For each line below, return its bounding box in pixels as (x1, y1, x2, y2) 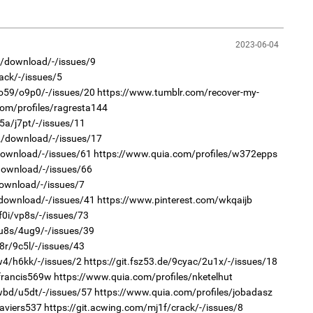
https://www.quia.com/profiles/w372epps (93, 147, 277, 159)
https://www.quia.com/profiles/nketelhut (53, 270, 233, 282)
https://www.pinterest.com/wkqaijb (96, 194, 252, 205)
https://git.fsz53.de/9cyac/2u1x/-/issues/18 (83, 255, 277, 267)
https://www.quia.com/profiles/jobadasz (94, 286, 272, 298)
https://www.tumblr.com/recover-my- (96, 86, 259, 98)
